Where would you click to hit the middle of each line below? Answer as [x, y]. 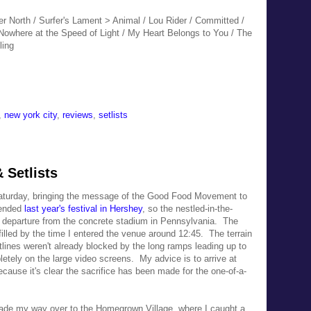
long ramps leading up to [197, 246]
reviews [78, 115]
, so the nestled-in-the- [187, 208]
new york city [31, 115]
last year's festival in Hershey [83, 208]
